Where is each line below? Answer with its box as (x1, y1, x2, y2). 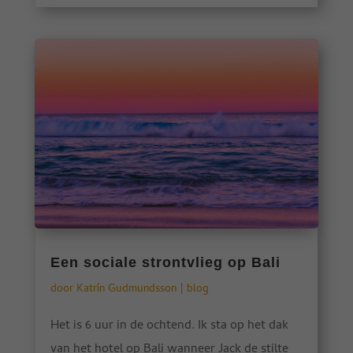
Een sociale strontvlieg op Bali (50, 254, 281, 270)
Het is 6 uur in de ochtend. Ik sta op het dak (50, 315, 288, 336)
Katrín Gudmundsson (76, 280, 176, 299)
